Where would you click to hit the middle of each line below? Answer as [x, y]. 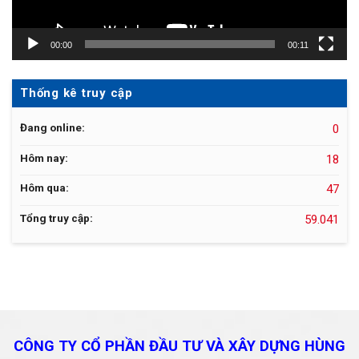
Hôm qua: [46, 188]
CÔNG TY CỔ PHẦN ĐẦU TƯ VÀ [121, 345]
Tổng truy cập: [58, 218]
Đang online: [54, 128]
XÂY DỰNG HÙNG [287, 345]
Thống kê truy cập [77, 93]
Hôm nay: [45, 157]
